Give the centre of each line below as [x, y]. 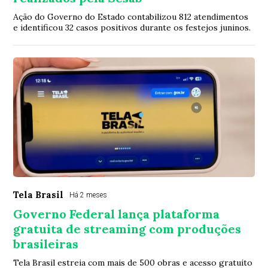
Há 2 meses [89, 195]
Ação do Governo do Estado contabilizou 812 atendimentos [131, 17]
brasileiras [46, 244]
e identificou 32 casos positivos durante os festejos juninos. [132, 28]
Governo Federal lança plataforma [117, 214]
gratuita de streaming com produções [127, 229]
